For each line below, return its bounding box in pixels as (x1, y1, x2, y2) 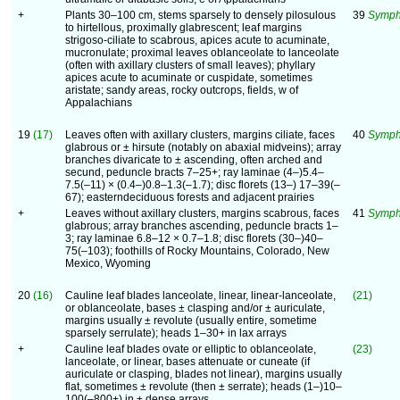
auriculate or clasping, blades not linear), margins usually (65, 368, 342, 380)
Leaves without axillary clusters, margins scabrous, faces (65, 207, 339, 220)
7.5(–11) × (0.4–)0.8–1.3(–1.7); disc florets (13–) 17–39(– (65, 179, 340, 191)
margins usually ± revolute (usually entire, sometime (65, 314, 317, 327)
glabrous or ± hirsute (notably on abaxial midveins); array (65, 141, 341, 154)
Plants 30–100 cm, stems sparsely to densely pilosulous (65, 9, 336, 21)
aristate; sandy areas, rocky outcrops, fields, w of (65, 84, 298, 96)
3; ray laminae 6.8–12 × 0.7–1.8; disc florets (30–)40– (65, 232, 323, 245)
